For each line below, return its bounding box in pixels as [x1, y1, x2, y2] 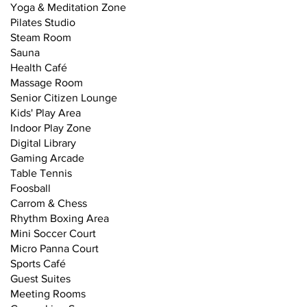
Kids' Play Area [10, 107, 81, 119]
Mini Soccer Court [10, 228, 96, 239]
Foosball [10, 182, 51, 194]
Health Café [10, 62, 67, 73]
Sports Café [10, 258, 66, 269]
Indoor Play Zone [10, 122, 91, 134]
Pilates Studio [10, 16, 75, 28]
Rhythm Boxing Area [10, 212, 109, 224]
